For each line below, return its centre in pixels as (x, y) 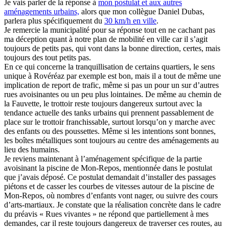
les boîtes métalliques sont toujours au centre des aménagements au (111, 141)
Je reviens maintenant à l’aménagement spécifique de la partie (103, 159)
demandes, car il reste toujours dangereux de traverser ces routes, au (113, 223)
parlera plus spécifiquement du (54, 21)
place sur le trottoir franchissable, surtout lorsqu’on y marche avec (110, 122)
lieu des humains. (32, 150)
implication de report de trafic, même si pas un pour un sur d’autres (111, 85)
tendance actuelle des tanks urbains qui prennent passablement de (109, 113)
